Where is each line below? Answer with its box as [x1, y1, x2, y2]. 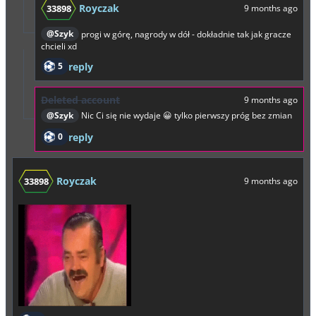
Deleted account [41, 93, 120, 107]
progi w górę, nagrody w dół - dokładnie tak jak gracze [79, 28, 291, 40]
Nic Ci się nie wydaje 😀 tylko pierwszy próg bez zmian [79, 109, 292, 122]
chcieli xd [41, 40, 77, 53]
